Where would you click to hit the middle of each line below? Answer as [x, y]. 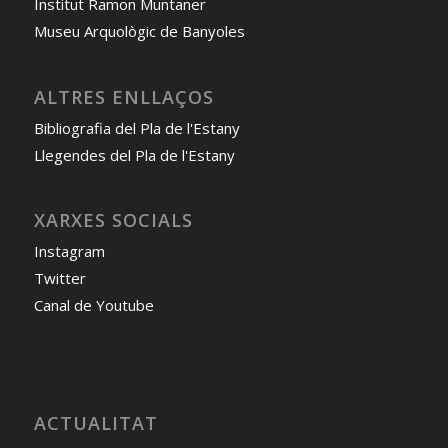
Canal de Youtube [93, 305]
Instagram [69, 251]
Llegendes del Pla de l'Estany [134, 154]
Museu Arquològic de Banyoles [139, 31]
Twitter [59, 278]
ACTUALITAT [95, 423]
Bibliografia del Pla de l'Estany [136, 127]
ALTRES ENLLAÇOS [123, 96]
